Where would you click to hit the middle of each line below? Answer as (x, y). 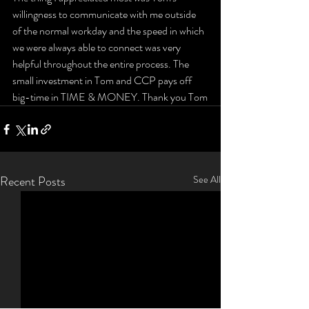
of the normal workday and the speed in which (109, 31)
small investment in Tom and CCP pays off (103, 80)
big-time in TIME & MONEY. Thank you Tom (110, 97)
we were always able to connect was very (98, 47)
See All (207, 179)
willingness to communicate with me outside (105, 14)
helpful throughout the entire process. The (102, 64)
